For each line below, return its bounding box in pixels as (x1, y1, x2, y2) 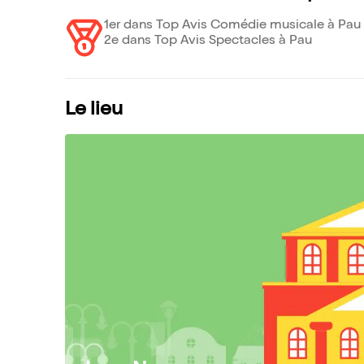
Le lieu (65, 101, 123, 120)
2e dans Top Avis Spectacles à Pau (104, 35, 312, 48)
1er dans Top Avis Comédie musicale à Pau (104, 19, 361, 32)
